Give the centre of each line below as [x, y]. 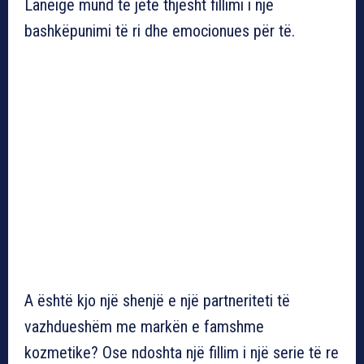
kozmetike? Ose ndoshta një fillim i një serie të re [182, 352]
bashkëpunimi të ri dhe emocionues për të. [160, 30]
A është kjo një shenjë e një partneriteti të [157, 300]
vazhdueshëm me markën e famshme [144, 326]
